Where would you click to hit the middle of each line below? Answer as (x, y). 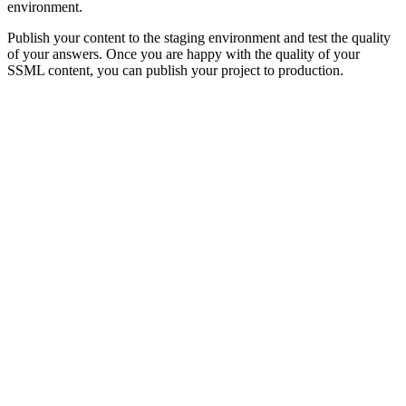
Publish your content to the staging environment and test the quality (199, 37)
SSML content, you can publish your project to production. (175, 70)
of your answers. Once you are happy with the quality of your (184, 53)
